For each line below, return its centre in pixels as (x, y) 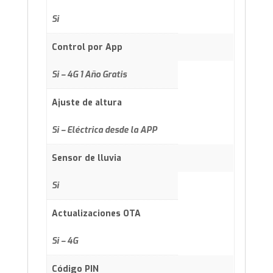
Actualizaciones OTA (96, 213)
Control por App (87, 48)
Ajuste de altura (87, 102)
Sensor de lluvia (87, 158)
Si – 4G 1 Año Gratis (89, 74)
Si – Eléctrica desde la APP (105, 130)
